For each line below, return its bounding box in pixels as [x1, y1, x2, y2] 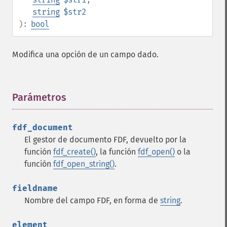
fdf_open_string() [53, 159, 115, 169]
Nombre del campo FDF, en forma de [24, 196, 160, 205]
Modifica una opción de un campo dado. [12, 50, 159, 59]
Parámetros [12, 91, 66, 103]
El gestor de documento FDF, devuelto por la [24, 135, 186, 144]
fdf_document [12, 123, 73, 132]
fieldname [12, 183, 58, 193]
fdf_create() [53, 147, 96, 157]
